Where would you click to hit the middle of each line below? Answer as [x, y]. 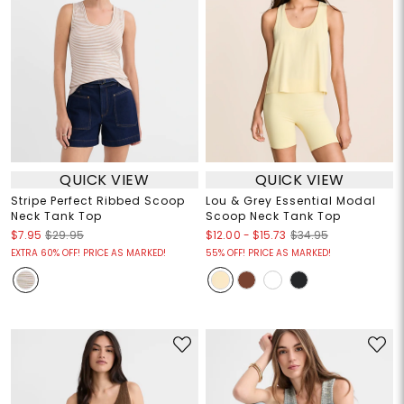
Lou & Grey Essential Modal [291, 201]
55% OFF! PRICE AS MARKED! [268, 253]
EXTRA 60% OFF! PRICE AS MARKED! [88, 253]
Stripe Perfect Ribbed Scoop [97, 201]
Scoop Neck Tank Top [273, 216]
